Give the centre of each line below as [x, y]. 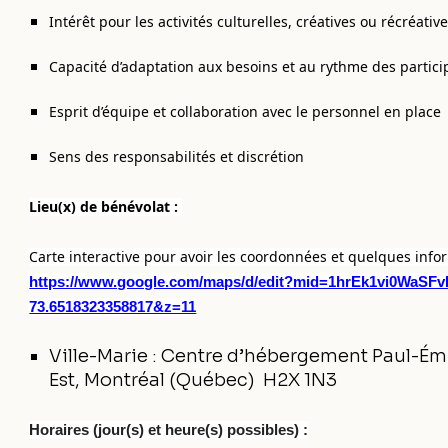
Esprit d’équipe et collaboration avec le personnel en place [245, 111]
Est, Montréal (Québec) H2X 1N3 [193, 380]
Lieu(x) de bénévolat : [106, 206]
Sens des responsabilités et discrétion [177, 156]
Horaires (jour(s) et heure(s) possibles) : [169, 430]
